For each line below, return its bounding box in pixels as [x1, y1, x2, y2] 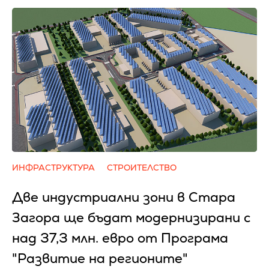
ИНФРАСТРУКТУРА [12, 162, 95, 173]
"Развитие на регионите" [12, 250, 188, 267]
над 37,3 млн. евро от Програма [12, 229, 228, 247]
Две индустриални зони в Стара [12, 189, 235, 206]
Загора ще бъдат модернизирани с [12, 209, 250, 226]
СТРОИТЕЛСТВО [107, 162, 177, 173]
